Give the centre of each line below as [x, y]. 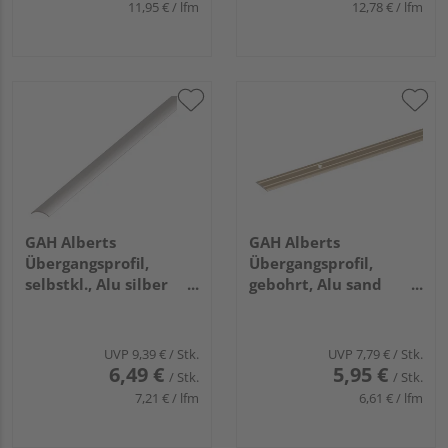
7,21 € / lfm [167, 398]
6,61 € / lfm [391, 398]
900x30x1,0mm [82, 326]
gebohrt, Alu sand [315, 284]
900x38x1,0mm [306, 326]
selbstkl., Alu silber [96, 284]
